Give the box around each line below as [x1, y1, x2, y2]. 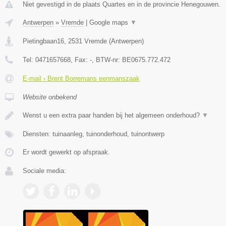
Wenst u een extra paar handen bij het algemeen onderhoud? [23, 111, 202, 120]
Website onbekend [23, 93, 77, 101]
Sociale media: [23, 167, 66, 175]
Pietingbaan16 [23, 37, 64, 45]
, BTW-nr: [92, 56, 122, 64]
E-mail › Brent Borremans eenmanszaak [23, 75, 140, 83]
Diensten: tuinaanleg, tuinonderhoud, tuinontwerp [23, 130, 164, 138]
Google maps [89, 19, 130, 27]
